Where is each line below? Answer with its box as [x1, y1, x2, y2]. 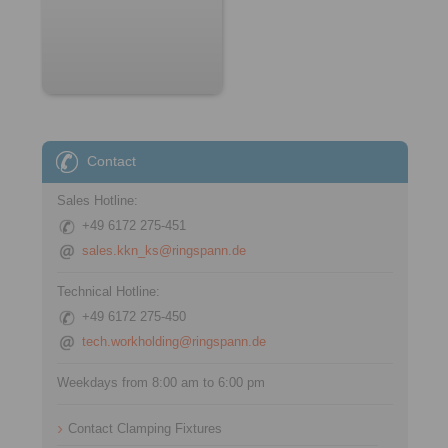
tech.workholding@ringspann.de [82, 334, 266, 349]
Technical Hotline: [57, 284, 160, 299]
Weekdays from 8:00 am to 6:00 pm [57, 375, 265, 390]
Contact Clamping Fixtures [68, 421, 222, 436]
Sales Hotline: [57, 193, 138, 208]
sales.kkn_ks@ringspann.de [82, 243, 246, 258]
